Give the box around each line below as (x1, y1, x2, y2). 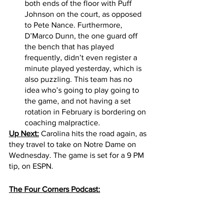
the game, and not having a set (25, 97, 133, 106)
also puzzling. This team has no (25, 75, 134, 84)
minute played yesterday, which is (25, 64, 144, 73)
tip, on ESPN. (9, 162, 53, 171)
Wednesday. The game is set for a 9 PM (9, 151, 146, 160)
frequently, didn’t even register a (25, 53, 139, 62)
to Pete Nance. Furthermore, (25, 21, 124, 30)
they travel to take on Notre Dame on (9, 140, 138, 149)
